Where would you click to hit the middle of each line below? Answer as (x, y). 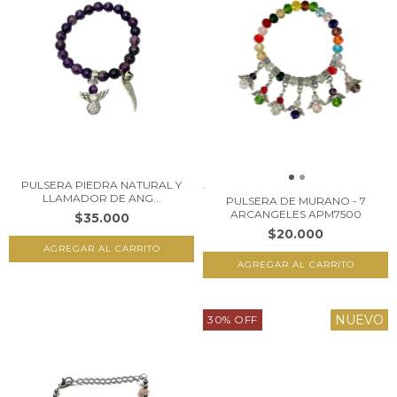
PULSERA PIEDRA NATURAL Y (101, 185)
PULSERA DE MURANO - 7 (296, 200)
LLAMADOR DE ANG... (101, 198)
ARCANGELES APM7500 (296, 214)
